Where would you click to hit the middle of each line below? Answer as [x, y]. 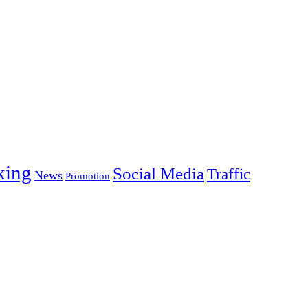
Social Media [158, 173]
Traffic [229, 174]
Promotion [88, 175]
